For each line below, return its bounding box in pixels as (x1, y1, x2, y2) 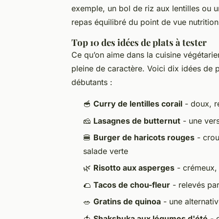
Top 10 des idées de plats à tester (71, 36, 207, 49)
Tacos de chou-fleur (93, 179, 170, 190)
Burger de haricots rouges (93, 132, 195, 142)
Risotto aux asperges (93, 163, 175, 173)
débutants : (71, 77, 112, 88)
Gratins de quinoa (93, 197, 161, 207)
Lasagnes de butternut (93, 115, 180, 126)
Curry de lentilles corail (93, 99, 182, 109)
